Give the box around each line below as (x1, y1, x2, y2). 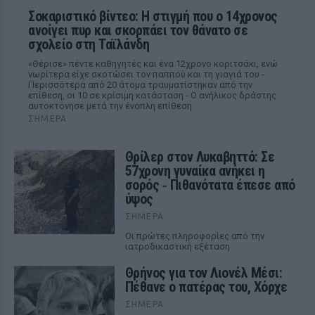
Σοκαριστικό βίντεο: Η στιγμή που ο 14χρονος (28, 8, 278, 25)
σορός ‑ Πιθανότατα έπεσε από (124, 176, 295, 193)
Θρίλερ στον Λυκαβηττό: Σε (124, 148, 275, 165)
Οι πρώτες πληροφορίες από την (124, 231, 264, 241)
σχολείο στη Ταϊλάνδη (28, 36, 149, 53)
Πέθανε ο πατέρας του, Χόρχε (124, 278, 288, 295)
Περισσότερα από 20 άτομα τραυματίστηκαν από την (28, 79, 252, 90)
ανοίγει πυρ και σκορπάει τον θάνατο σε (28, 22, 247, 39)
